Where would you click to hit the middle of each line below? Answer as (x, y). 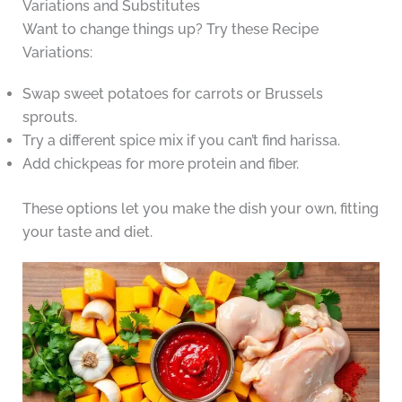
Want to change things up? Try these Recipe (170, 29)
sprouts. (49, 117)
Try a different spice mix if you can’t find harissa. (181, 140)
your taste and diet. (87, 232)
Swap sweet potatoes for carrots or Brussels (172, 93)
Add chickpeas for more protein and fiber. (160, 163)
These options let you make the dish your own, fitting (200, 208)
